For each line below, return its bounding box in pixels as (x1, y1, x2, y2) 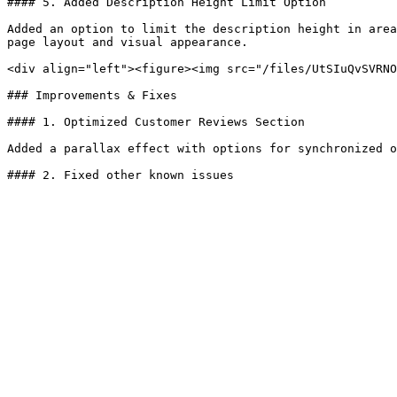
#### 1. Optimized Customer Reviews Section (7, 115, 305, 128)
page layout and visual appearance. (7, 35, 248, 49)
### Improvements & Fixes (7, 89, 177, 102)
